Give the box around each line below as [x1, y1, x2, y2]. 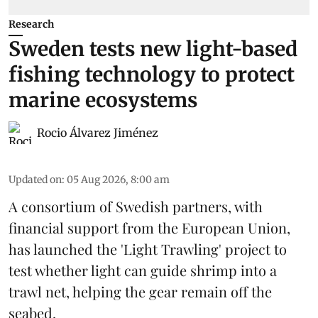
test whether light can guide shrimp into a [9, 261, 277, 280]
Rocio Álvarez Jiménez [37, 126, 158, 141]
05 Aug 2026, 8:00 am [67, 173, 170, 187]
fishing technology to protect [9, 62, 295, 88]
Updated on [9, 173, 62, 187]
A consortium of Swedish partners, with [9, 197, 263, 216]
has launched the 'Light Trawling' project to [9, 239, 287, 259]
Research [9, 18, 54, 31]
